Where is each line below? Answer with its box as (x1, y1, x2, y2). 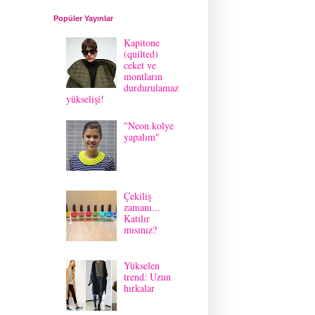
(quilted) (124, 46, 159, 60)
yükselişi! (65, 91, 104, 105)
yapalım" (124, 130, 160, 144)
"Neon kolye (124, 119, 174, 133)
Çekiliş (124, 188, 152, 202)
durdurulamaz (124, 80, 179, 94)
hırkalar (124, 281, 155, 295)
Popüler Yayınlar (53, 14, 113, 22)
